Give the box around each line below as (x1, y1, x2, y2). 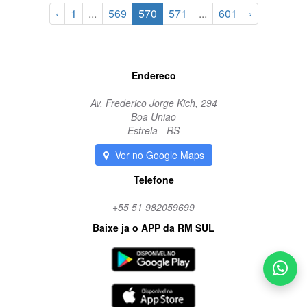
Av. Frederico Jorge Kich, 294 (90, 95, 217, 110)
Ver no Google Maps (112, 147, 204, 162)
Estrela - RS (127, 123, 180, 137)
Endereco (131, 68, 176, 82)
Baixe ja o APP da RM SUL (93, 220, 214, 234)
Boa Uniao (131, 109, 176, 123)
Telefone (133, 172, 174, 186)
